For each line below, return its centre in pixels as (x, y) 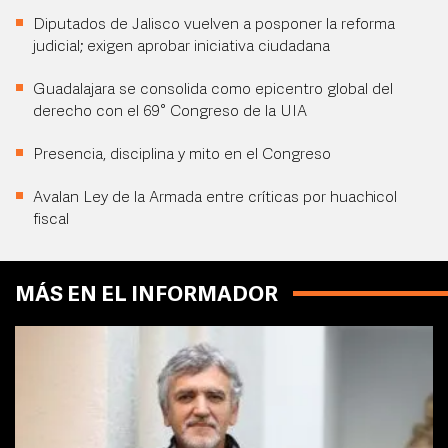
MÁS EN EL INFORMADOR (146, 295)
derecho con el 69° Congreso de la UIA (170, 112)
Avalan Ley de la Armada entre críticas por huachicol (215, 198)
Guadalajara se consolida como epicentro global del (213, 90)
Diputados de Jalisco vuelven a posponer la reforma (214, 25)
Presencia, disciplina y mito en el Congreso (182, 155)
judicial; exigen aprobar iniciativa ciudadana (181, 47)
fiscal (51, 220)
